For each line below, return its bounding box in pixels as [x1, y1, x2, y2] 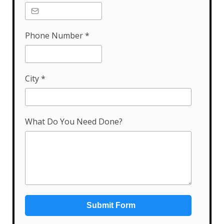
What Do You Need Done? [25, 116, 122, 127]
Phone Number [25, 30, 85, 41]
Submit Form [86, 201, 135, 210]
